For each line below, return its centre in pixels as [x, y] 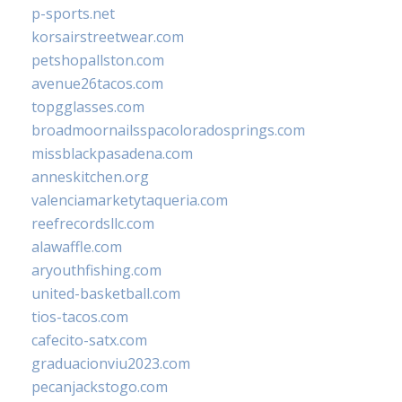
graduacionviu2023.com [111, 363]
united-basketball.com [106, 293]
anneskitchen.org [90, 176]
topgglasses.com [88, 106]
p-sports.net [73, 13]
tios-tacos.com [80, 316]
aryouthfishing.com [96, 270]
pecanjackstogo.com [100, 386]
